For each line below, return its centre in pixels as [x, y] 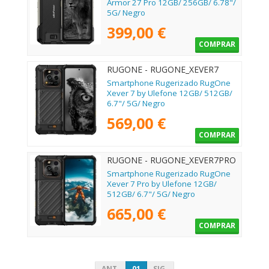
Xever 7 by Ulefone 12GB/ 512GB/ [170, 93]
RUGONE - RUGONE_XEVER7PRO [171, 160]
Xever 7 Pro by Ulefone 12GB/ [162, 184]
